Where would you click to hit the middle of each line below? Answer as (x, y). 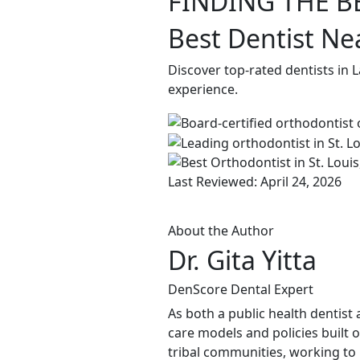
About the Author (221, 231)
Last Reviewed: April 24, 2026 (255, 182)
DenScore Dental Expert (241, 290)
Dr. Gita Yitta (242, 260)
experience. (203, 89)
